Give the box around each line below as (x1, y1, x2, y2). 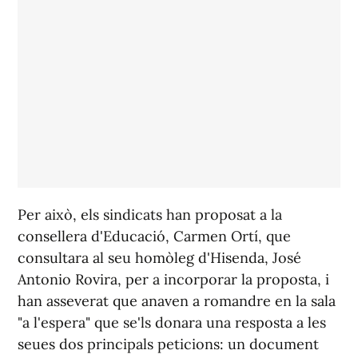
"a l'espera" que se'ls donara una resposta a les (18, 313, 326, 332)
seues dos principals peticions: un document (18, 335, 319, 354)
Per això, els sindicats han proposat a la (18, 205, 282, 225)
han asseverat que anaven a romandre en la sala (18, 292, 336, 311)
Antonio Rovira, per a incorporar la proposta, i (18, 270, 329, 289)
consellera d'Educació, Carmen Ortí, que (18, 227, 291, 246)
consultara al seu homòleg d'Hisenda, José (18, 249, 301, 268)
